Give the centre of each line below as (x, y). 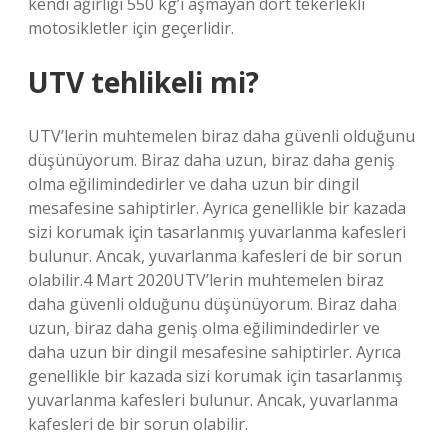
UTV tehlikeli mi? (143, 82)
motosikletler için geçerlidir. (131, 28)
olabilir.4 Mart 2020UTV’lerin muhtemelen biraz (206, 280)
